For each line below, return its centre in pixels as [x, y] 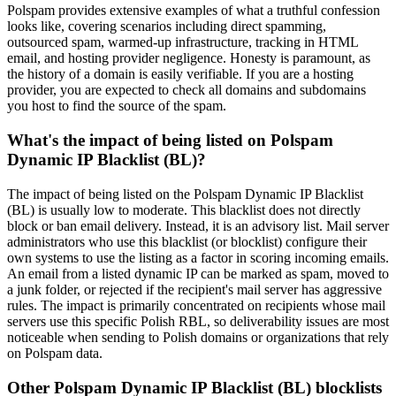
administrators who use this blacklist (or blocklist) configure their [187, 241]
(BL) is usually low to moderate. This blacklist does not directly [184, 209]
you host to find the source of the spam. [117, 106]
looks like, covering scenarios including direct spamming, [167, 27]
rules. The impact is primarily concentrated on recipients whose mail [196, 305]
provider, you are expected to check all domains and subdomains [187, 90]
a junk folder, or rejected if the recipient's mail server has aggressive [194, 289]
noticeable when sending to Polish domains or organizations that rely [198, 337]
